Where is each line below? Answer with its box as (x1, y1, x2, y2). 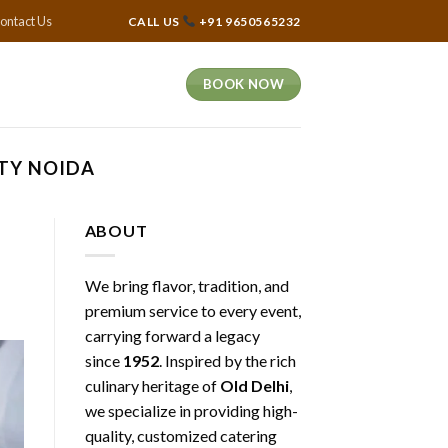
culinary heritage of (84, 375, 220, 395)
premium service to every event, (84, 300, 301, 320)
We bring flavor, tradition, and (84, 275, 289, 295)
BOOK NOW (203, 76, 285, 92)
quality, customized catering (84, 425, 277, 445)
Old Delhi (219, 375, 289, 395)
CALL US (127, 13, 183, 29)
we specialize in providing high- (84, 400, 298, 420)
